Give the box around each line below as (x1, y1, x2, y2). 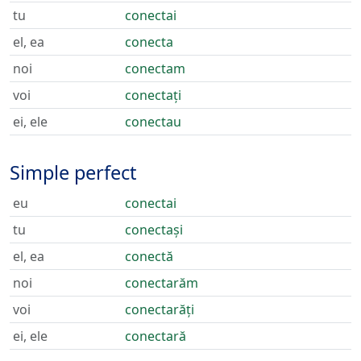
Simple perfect (10, 160, 136, 185)
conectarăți (125, 301, 194, 318)
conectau (125, 113, 181, 131)
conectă (125, 247, 173, 265)
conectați (125, 86, 181, 104)
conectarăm (125, 274, 198, 292)
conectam (125, 60, 185, 77)
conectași (125, 221, 183, 239)
